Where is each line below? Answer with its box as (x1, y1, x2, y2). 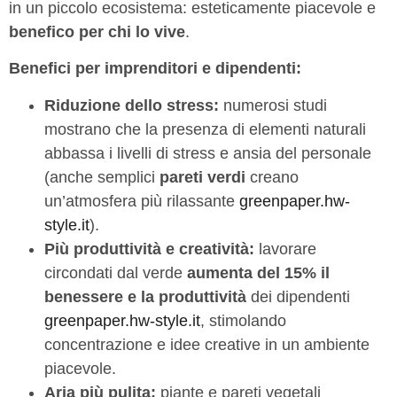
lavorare (254, 239, 316, 258)
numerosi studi (219, 96, 327, 114)
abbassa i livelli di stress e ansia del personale (44, 144, 371, 162)
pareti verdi (160, 167, 245, 186)
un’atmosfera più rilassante (44, 191, 239, 210)
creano (245, 167, 299, 186)
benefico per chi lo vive (9, 23, 185, 41)
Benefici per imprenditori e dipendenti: (9, 59, 301, 78)
